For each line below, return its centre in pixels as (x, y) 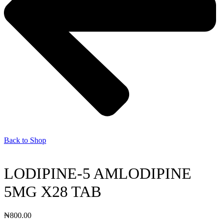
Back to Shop (25, 140)
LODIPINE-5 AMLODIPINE (98, 173)
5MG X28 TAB (53, 191)
